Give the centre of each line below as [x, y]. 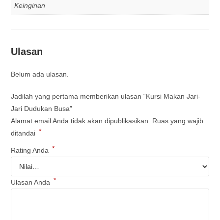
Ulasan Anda [32, 182]
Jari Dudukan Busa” [42, 108]
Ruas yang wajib [178, 121]
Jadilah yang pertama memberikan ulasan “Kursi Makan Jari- [106, 96]
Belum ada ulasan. [40, 74]
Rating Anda [31, 150]
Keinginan [30, 5]
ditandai [24, 133]
